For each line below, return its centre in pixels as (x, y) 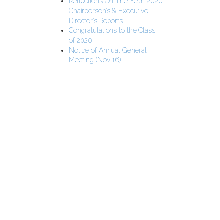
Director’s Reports (96, 21)
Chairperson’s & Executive (109, 11)
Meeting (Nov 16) (95, 60)
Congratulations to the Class (112, 30)
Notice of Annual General (108, 50)
